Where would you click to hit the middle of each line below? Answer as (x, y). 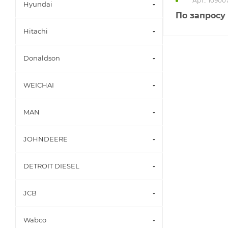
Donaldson (42, 58)
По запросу (201, 15)
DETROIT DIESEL (51, 166)
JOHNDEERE (46, 139)
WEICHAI (39, 85)
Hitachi (36, 31)
